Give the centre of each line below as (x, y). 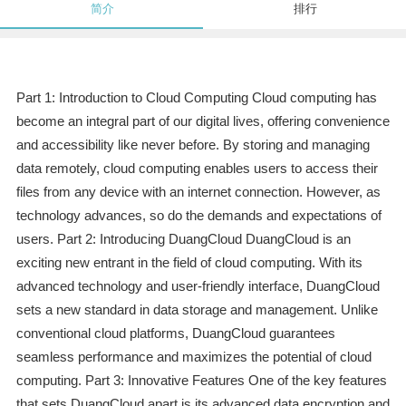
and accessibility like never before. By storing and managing (193, 145)
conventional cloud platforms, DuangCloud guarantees (175, 333)
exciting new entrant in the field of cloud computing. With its (189, 263)
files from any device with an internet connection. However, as (198, 192)
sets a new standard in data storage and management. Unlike (197, 310)
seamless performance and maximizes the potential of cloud (193, 357)
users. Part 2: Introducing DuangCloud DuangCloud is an (183, 239)
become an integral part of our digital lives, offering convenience (203, 121)
